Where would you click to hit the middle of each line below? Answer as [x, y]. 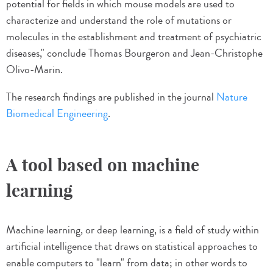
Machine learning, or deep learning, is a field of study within [133, 230]
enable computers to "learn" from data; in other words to [127, 263]
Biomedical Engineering [57, 114]
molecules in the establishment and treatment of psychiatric [134, 37]
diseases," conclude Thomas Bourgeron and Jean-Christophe [134, 53]
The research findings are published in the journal [111, 97]
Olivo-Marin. [34, 70]
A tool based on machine [103, 165]
